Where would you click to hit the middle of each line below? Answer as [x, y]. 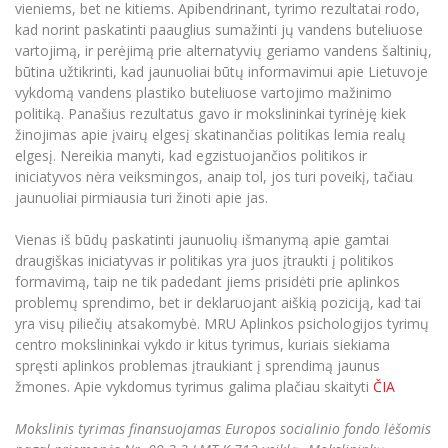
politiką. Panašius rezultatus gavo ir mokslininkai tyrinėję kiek [210, 113]
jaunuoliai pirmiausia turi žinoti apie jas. [141, 197]
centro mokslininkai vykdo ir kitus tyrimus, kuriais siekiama [202, 344]
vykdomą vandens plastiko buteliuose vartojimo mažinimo [203, 92]
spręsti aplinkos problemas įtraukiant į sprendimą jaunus [197, 365]
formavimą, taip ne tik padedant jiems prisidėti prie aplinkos [207, 281]
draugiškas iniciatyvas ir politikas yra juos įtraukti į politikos [204, 260]
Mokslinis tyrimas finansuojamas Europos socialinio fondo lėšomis [223, 428]
